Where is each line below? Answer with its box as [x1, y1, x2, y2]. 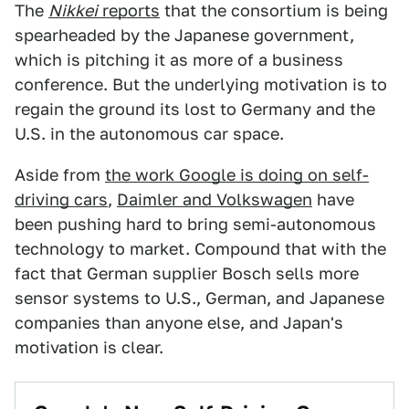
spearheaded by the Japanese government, [15, 26, 354, 45]
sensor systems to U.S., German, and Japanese [15, 288, 384, 308]
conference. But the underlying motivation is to [15, 75, 387, 94]
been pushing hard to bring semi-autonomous [15, 215, 376, 234]
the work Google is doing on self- [105, 165, 369, 184]
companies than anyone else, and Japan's [15, 313, 343, 332]
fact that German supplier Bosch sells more [15, 264, 359, 283]
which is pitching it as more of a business [15, 50, 343, 69]
